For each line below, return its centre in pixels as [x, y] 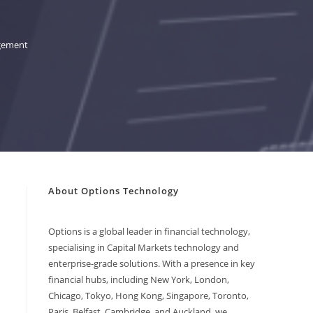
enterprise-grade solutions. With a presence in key [151, 263]
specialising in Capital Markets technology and [143, 247]
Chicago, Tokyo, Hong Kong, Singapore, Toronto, [148, 296]
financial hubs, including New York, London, [138, 279]
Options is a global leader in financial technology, [149, 231]
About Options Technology [113, 191]
